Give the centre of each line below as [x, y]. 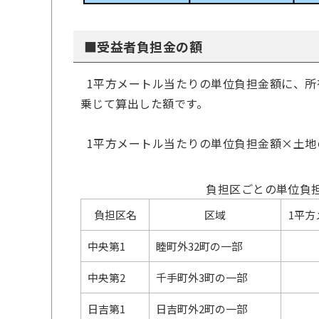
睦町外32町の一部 [199, 246]
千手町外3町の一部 [202, 277]
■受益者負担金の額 [143, 46]
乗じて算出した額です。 [145, 103]
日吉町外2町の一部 [202, 309]
